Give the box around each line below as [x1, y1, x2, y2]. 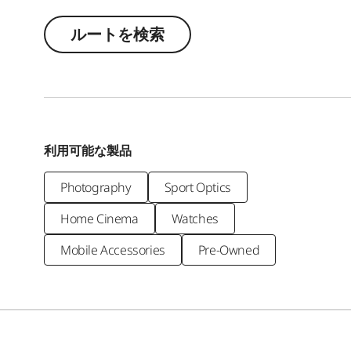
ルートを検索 [71, 23, 165, 45]
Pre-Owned [197, 241, 260, 259]
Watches [171, 209, 219, 227]
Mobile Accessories [60, 241, 165, 259]
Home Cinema [60, 209, 139, 227]
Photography [60, 178, 132, 196]
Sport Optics [164, 178, 231, 196]
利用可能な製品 [44, 141, 132, 159]
